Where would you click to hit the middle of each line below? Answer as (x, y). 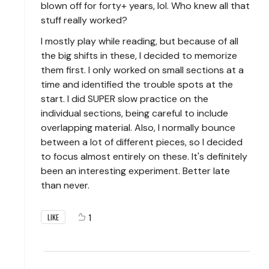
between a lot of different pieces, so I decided (142, 142)
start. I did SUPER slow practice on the (125, 98)
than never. (66, 185)
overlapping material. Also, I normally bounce (138, 127)
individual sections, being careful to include (134, 113)
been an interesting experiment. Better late (135, 171)
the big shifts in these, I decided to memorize (139, 55)
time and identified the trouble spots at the (137, 84)
